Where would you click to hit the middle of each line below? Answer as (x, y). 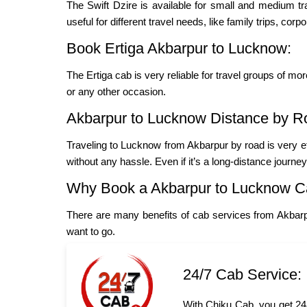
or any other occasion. (116, 92)
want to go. (91, 232)
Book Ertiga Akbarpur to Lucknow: (179, 49)
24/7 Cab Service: (242, 275)
